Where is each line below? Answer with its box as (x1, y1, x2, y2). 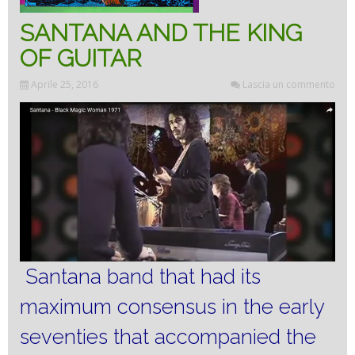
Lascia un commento (242, 78, 335, 91)
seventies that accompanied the (20, 325, 316, 349)
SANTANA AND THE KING (20, 19, 302, 47)
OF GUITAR (20, 44, 142, 72)
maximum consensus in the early (20, 295, 324, 319)
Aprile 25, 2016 (31, 78, 98, 91)
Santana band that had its (20, 265, 261, 289)
